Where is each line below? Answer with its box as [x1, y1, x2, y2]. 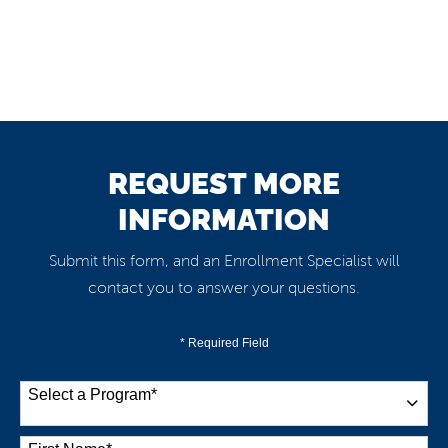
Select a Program [27, 386, 151, 403]
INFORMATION [118, 202, 330, 237]
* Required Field [179, 336, 269, 350]
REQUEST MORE [108, 166, 340, 201]
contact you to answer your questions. [88, 279, 360, 297]
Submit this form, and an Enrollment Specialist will [48, 252, 400, 270]
